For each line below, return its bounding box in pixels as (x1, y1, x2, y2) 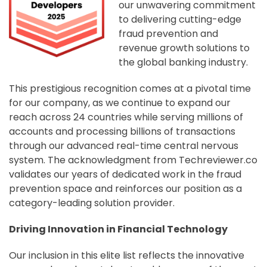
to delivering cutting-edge (119, 13, 241, 27)
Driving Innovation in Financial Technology (9, 222, 228, 237)
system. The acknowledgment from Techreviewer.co (9, 153, 257, 167)
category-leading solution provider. (9, 196, 175, 210)
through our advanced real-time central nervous (9, 139, 238, 153)
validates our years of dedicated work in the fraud (9, 167, 241, 182)
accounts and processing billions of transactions (9, 125, 235, 139)
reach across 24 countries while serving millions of (9, 110, 243, 125)
